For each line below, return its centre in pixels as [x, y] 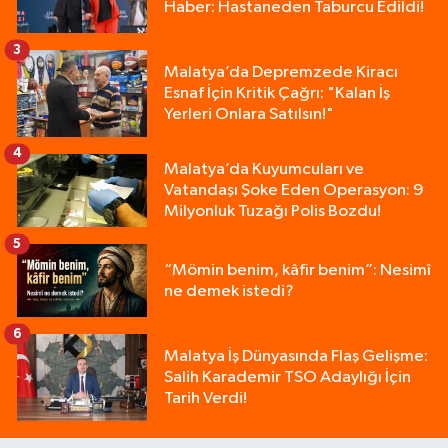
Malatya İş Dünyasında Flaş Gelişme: [296, 357]
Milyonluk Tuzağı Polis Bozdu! [272, 212]
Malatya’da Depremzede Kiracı [281, 73]
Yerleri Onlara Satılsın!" [249, 115]
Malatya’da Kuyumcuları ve [264, 170]
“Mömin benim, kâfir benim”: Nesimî [297, 270]
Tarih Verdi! [205, 399]
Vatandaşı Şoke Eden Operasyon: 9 [294, 191]
